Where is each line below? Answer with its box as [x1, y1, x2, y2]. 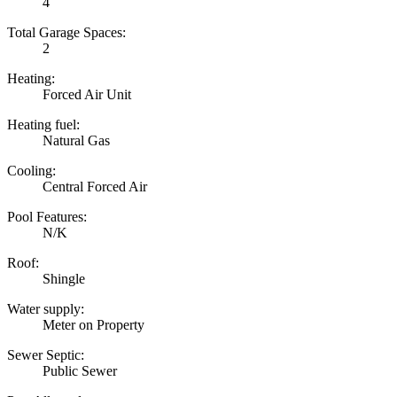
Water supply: [7, 300, 84, 316]
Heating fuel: [7, 116, 80, 132]
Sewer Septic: [7, 346, 84, 362]
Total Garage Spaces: [7, 24, 126, 40]
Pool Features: [7, 208, 87, 224]
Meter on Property [43, 316, 144, 332]
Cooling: [7, 162, 56, 178]
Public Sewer [43, 362, 117, 378]
